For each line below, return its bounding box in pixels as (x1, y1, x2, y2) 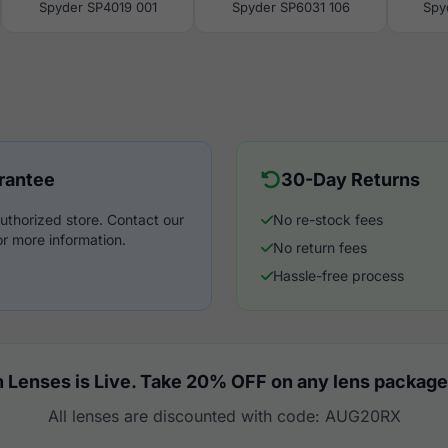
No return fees (273, 239, 367, 256)
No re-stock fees (273, 211, 383, 228)
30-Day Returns (281, 169, 420, 190)
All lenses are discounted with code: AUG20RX (47, 406, 401, 426)
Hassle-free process (273, 267, 404, 284)
